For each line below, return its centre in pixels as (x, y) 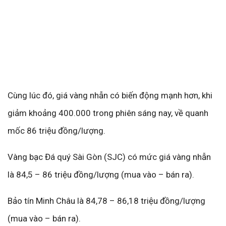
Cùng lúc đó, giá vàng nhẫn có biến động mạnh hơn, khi (110, 95)
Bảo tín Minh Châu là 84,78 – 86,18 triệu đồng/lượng (106, 201)
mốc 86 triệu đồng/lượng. (56, 131)
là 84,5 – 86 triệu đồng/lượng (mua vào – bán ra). (101, 175)
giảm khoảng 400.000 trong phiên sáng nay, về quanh (108, 113)
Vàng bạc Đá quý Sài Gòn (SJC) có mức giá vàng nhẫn (109, 157)
